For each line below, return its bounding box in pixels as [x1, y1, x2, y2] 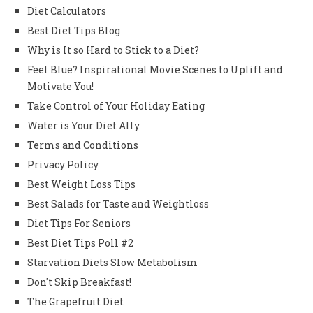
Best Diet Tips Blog [27, 23, 120, 37]
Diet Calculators [27, 3, 106, 17]
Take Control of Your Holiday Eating [27, 99, 205, 112]
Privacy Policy [27, 157, 99, 171]
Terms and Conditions [27, 138, 138, 152]
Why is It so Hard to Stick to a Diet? [27, 43, 199, 57]
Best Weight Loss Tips [27, 177, 136, 191]
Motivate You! [27, 79, 94, 93]
